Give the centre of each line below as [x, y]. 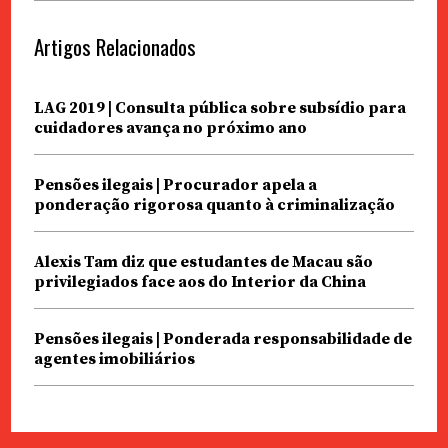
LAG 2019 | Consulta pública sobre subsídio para [219, 107]
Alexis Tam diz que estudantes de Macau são [203, 261]
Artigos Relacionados [114, 46]
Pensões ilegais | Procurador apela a [175, 184]
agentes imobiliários [114, 358]
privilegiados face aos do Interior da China [199, 281]
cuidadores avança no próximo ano [170, 127]
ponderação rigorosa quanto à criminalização [214, 204]
